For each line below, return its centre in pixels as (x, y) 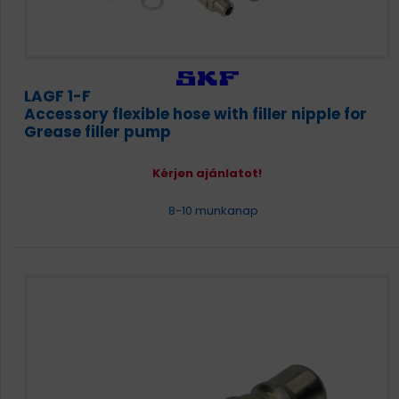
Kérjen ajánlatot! (207, 173)
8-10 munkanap (212, 211)
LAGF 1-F (57, 96)
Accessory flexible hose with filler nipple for (195, 114)
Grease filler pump (98, 132)
